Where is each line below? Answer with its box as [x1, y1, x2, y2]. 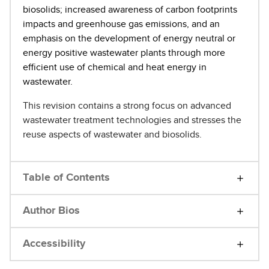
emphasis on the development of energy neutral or [23, 34, 235, 44]
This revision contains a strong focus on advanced [23, 101, 231, 111]
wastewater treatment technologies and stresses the [23, 115, 241, 125]
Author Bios [23, 205, 80, 217]
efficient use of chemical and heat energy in [23, 62, 207, 73]
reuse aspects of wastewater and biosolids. [23, 130, 202, 140]
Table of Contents [23, 172, 110, 184]
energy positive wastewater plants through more [23, 48, 225, 58]
